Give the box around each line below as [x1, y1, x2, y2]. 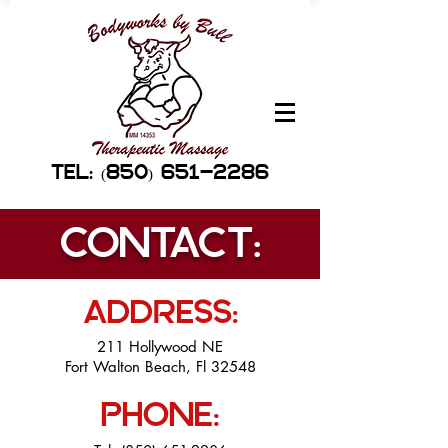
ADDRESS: [82, 299, 238, 336]
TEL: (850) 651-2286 [51, 163, 269, 188]
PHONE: [100, 401, 220, 440]
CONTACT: [59, 226, 261, 274]
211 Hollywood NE [97, 337, 223, 356]
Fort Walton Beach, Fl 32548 [64, 357, 256, 376]
